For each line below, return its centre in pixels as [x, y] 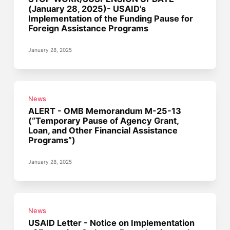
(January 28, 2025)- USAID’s [87, 8]
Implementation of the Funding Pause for [111, 18]
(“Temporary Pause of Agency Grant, [104, 120]
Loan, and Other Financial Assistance [103, 130]
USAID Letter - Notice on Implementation [112, 223]
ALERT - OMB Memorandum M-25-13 [105, 111]
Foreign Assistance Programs [89, 28]
